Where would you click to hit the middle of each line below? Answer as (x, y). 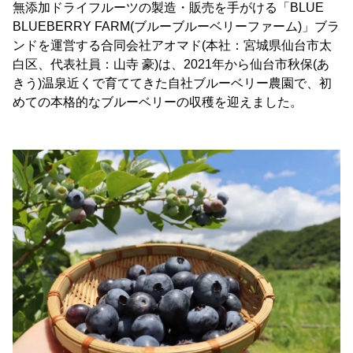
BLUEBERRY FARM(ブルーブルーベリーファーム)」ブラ (176, 26)
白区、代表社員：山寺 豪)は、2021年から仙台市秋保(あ (171, 64)
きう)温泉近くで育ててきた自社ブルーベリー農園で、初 (172, 83)
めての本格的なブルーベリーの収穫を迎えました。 (158, 102)
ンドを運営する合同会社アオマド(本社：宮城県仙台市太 (172, 45)
